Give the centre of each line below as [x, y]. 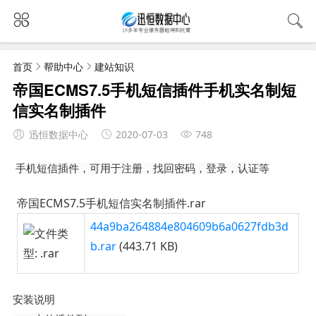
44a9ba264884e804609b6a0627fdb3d [189, 226]
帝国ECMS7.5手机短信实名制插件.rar [111, 203]
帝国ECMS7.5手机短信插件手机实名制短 [154, 89]
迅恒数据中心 [58, 134]
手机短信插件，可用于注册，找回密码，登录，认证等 [142, 168]
